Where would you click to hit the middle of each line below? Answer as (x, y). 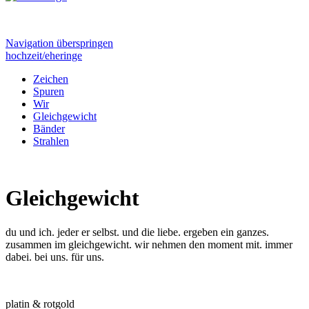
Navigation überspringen (59, 43)
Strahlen (51, 141)
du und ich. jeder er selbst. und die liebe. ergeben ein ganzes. (137, 232)
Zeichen (51, 79)
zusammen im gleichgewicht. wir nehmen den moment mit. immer (149, 244)
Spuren (49, 91)
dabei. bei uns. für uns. (55, 257)
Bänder (49, 129)
